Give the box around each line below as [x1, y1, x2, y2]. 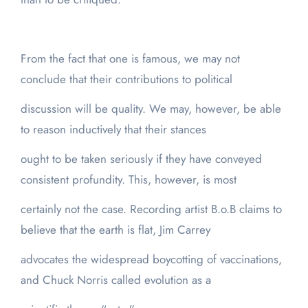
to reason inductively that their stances [20, 121, 206, 138]
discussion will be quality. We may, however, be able [20, 100, 281, 118]
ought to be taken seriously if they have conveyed [20, 151, 262, 168]
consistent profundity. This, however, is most [20, 171, 236, 188]
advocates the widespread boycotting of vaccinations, [20, 251, 282, 268]
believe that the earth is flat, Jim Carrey [20, 221, 210, 239]
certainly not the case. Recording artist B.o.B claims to [20, 201, 282, 218]
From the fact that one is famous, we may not [20, 50, 240, 67]
